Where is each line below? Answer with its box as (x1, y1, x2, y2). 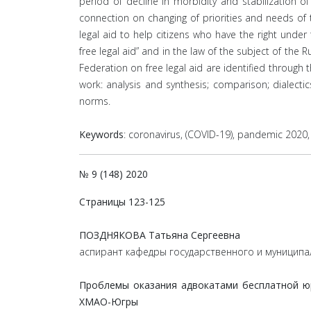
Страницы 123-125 (79, 195, 165, 208)
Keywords (79, 128, 124, 141)
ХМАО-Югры (79, 295, 138, 308)
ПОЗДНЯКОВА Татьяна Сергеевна (79, 228, 240, 242)
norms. (79, 94, 110, 108)
